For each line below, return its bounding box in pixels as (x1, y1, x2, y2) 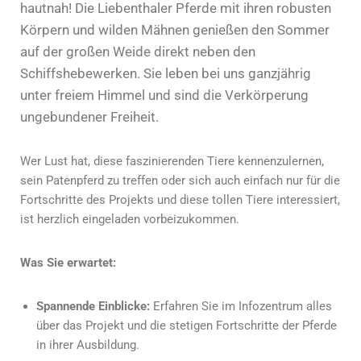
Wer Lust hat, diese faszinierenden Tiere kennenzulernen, (20, 153, 324, 168)
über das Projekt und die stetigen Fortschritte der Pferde (36, 317, 337, 333)
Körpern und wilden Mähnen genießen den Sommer (20, 21, 330, 38)
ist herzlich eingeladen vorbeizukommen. (20, 211, 239, 226)
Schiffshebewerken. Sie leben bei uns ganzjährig (20, 64, 311, 81)
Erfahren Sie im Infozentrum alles (150, 298, 332, 313)
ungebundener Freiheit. (20, 108, 159, 125)
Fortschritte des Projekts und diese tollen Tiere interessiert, (20, 192, 340, 207)
